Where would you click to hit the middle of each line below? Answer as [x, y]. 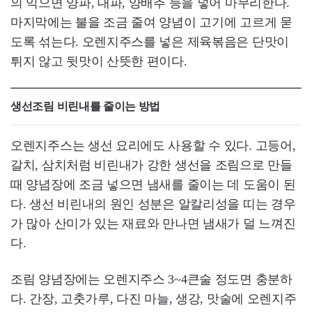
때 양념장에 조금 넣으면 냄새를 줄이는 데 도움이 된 [153, 184]
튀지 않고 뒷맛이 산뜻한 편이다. [99, 61]
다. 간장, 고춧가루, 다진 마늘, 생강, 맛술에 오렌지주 [154, 298]
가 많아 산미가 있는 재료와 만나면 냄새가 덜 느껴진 [153, 223]
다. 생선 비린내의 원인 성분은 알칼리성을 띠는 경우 [153, 204]
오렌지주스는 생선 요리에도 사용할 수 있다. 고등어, [153, 145]
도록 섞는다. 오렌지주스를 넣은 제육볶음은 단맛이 [150, 41]
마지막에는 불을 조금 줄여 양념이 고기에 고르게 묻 [151, 22]
